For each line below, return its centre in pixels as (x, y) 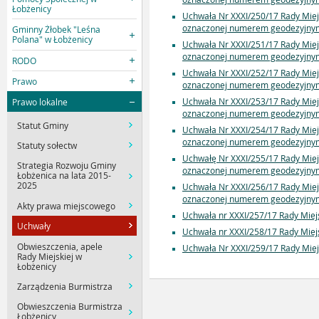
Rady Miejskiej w (50, 256)
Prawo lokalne (40, 101)
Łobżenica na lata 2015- (64, 176)
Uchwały (34, 226)
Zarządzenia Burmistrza (65, 286)
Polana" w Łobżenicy (53, 40)
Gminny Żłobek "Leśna (57, 30)
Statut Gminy (43, 125)
